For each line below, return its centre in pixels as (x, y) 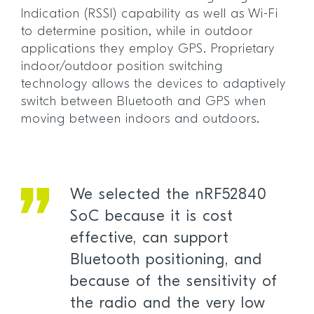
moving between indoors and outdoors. (143, 119)
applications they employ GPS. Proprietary (148, 49)
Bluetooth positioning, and (166, 260)
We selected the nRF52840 (168, 195)
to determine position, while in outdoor (137, 32)
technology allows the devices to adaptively (153, 84)
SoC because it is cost (151, 217)
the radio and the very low (168, 303)
